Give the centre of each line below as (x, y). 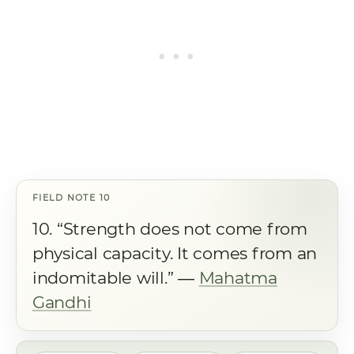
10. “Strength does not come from (170, 229)
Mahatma (238, 278)
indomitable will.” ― (116, 278)
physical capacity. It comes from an (175, 253)
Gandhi (62, 302)
